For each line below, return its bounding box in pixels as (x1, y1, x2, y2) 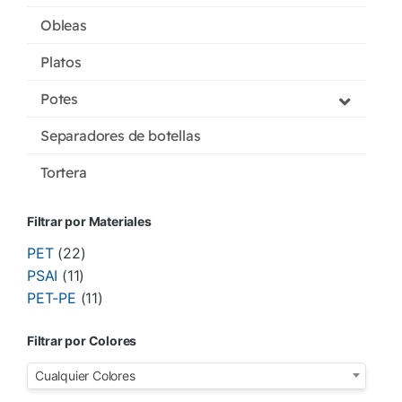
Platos (40, 53, 82, 72)
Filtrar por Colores (27, 333, 137, 349)
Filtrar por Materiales (27, 214, 152, 230)
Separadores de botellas (40, 127, 201, 145)
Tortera (40, 163, 87, 182)
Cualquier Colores (35, 367, 135, 383)
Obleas (40, 16, 87, 35)
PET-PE (27, 289, 76, 308)
